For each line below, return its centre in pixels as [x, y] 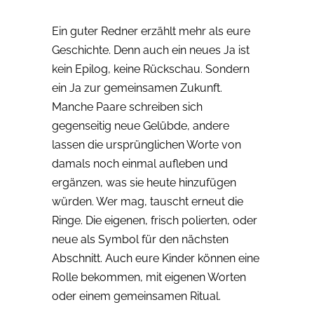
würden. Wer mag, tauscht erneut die [148, 202]
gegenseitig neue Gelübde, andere [141, 126]
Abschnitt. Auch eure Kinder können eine [156, 259]
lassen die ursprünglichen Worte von [146, 145]
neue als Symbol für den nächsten [140, 240]
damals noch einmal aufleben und [140, 164]
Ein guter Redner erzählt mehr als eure [151, 32]
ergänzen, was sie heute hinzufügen [144, 183]
